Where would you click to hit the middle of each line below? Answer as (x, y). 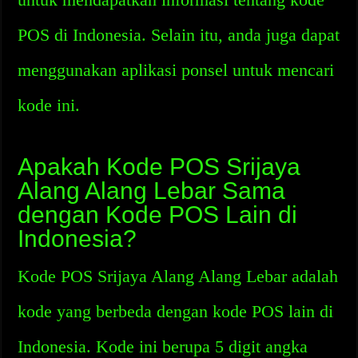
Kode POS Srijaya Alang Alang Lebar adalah (178, 276)
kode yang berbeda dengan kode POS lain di (176, 311)
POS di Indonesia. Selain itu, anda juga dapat (179, 35)
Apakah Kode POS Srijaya (159, 167)
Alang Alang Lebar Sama (152, 191)
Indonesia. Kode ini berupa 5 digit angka (163, 346)
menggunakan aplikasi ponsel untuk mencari (176, 70)
